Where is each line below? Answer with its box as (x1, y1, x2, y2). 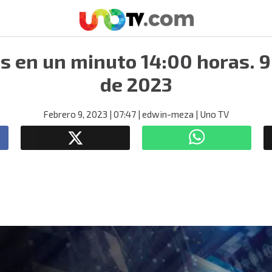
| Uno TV (194, 109, 229, 120)
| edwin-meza (136, 109, 194, 120)
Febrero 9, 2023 (43, 109, 107, 120)
